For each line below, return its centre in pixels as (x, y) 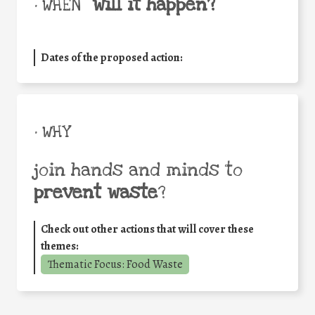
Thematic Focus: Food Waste (115, 264)
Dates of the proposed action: (112, 57)
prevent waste (96, 192)
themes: (60, 246)
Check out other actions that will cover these (147, 229)
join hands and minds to (138, 170)
